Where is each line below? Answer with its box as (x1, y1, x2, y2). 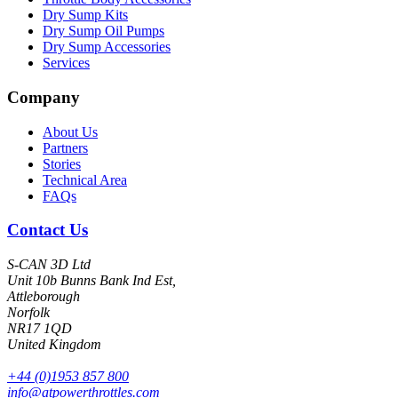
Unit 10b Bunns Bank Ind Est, (7, 273, 176, 289)
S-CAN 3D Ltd (7, 257, 91, 273)
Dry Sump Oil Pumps (43, 23, 164, 39)
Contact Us (7, 220, 88, 240)
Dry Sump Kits (43, 7, 128, 23)
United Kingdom (7, 337, 101, 353)
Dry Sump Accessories (43, 39, 171, 55)
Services (43, 55, 90, 71)
